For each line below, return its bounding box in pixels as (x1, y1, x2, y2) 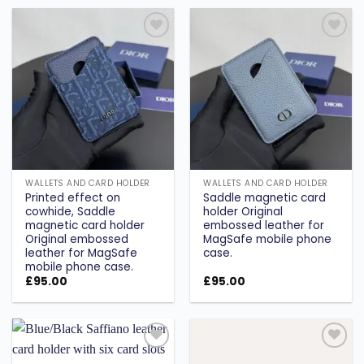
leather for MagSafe (25, 245, 138, 261)
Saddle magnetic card (203, 189, 327, 206)
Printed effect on (25, 189, 121, 206)
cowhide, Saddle (25, 203, 116, 219)
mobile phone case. (25, 258, 134, 275)
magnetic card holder (25, 217, 145, 233)
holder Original (203, 203, 284, 219)
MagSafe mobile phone (203, 231, 332, 247)
